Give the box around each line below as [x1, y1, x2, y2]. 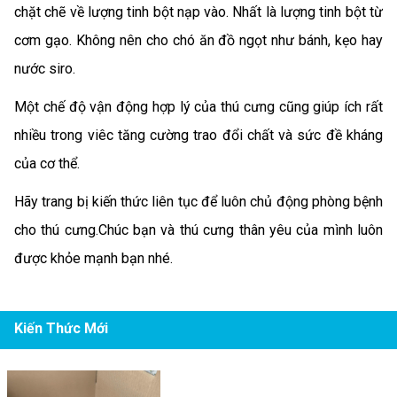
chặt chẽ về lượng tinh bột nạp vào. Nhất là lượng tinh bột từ [14, 4, 383, 21]
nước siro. [14, 60, 75, 78]
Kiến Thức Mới [14, 320, 108, 338]
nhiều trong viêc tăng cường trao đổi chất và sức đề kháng [14, 126, 383, 144]
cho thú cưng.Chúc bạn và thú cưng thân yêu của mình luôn [14, 221, 383, 238]
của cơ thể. [14, 154, 80, 172]
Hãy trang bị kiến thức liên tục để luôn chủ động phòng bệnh [14, 192, 383, 210]
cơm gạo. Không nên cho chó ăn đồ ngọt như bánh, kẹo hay [14, 32, 383, 50]
